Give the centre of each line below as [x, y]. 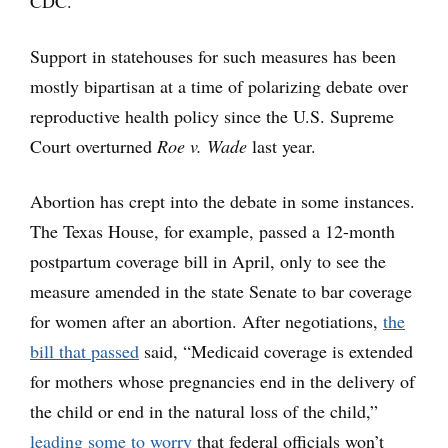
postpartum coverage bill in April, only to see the [208, 261]
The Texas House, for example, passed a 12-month [212, 231]
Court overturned [93, 146]
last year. [281, 146]
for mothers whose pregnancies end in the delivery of [222, 381]
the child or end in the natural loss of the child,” [204, 411]
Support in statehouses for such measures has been [213, 56]
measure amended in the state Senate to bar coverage [221, 291]
